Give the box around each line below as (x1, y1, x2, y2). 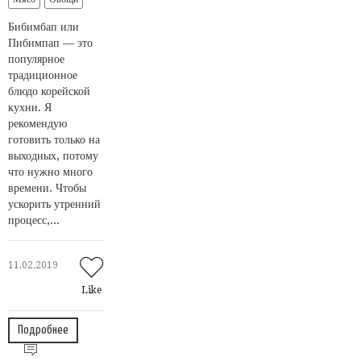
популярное (8, 52, 64, 65)
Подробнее (18, 323, 68, 336)
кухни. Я (8, 100, 52, 114)
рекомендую (8, 116, 67, 130)
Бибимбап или (8, 19, 79, 33)
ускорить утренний (8, 197, 101, 210)
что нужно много (8, 164, 93, 178)
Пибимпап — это (8, 35, 93, 49)
